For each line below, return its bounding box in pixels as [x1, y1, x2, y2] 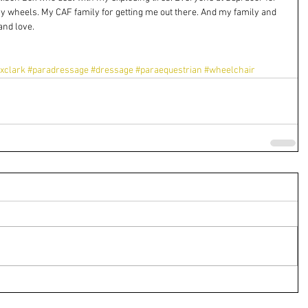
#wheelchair [204, 65, 255, 76]
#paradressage [27, 65, 89, 76]
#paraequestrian [135, 65, 202, 76]
